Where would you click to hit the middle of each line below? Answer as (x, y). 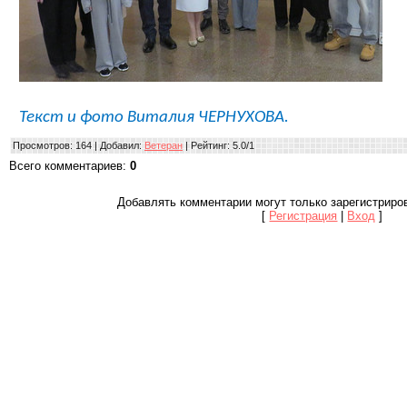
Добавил (119, 145)
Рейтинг (209, 145)
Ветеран (164, 145)
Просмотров (41, 145)
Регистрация (303, 215)
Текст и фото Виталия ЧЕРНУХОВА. (154, 117)
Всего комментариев (66, 165)
